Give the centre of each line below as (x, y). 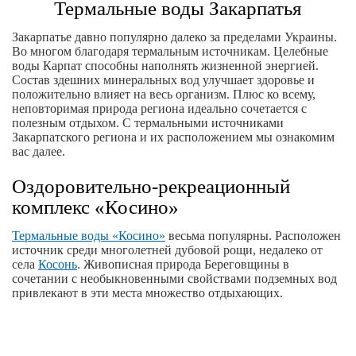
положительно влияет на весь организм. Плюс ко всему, (164, 94)
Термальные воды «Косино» (89, 236)
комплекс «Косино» (95, 207)
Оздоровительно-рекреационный (151, 186)
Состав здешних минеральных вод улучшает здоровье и (163, 80)
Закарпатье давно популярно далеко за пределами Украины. (174, 37)
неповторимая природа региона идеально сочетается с (159, 108)
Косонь (58, 264)
